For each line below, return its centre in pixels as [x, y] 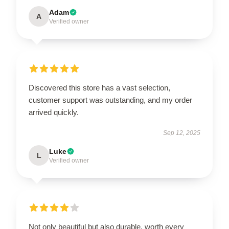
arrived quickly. [54, 112]
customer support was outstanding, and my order [110, 100]
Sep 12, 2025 [182, 133]
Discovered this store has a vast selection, [99, 87]
